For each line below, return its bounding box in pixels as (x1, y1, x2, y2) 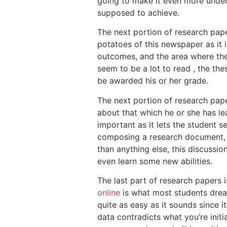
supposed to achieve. (97, 8, 179, 18)
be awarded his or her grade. (97, 75, 208, 86)
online (97, 187, 120, 198)
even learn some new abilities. (97, 156, 212, 166)
